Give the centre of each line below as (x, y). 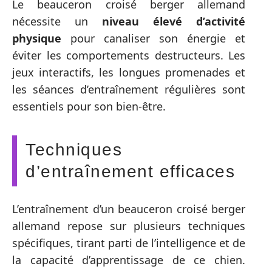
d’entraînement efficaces (130, 172)
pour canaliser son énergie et (153, 38)
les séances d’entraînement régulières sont (129, 89)
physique (37, 38)
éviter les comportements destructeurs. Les (129, 55)
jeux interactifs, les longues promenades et (129, 72)
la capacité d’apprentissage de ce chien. (129, 260)
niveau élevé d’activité (174, 21)
